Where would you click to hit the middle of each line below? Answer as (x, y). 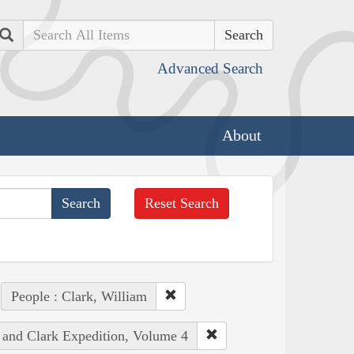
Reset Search (182, 203)
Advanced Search (210, 68)
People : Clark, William (79, 296)
